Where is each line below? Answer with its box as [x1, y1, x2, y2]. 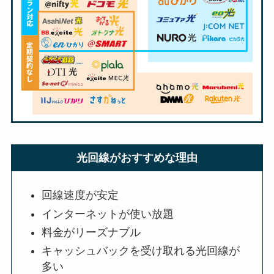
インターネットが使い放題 [42, 207, 174, 220]
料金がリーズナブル [42, 226, 141, 239]
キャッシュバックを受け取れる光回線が [42, 245, 240, 257]
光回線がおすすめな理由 [76, 152, 198, 165]
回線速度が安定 [42, 189, 119, 202]
